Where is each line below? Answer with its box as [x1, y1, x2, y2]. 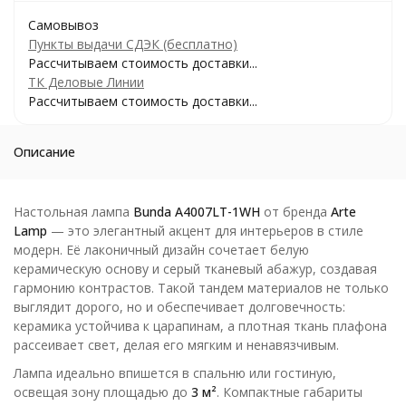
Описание [14, 143, 75, 160]
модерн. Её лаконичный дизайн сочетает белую [14, 241, 309, 258]
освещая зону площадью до [14, 383, 191, 401]
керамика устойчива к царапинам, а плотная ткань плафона [14, 317, 387, 334]
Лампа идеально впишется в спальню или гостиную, [14, 364, 336, 382]
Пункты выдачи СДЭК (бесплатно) [28, 35, 237, 53]
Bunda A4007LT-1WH [133, 203, 260, 220]
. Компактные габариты [217, 383, 362, 401]
